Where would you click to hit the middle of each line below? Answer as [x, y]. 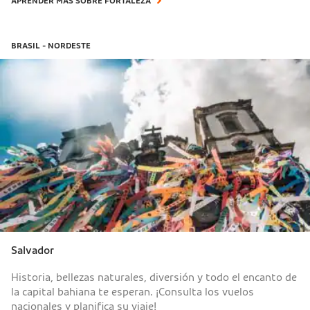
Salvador [33, 250]
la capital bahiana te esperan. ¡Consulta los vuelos [133, 292]
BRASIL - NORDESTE [51, 45]
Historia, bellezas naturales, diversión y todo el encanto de [154, 277]
